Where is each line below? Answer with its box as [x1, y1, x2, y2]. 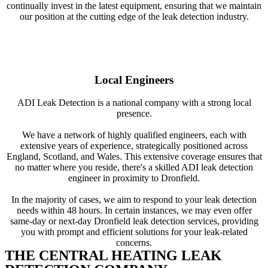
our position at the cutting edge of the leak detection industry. [19, 11, 249, 22]
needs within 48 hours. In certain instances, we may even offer [16, 205, 252, 216]
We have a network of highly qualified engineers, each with [22, 130, 246, 141]
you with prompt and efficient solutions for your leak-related [20, 227, 248, 237]
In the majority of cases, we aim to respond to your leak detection [11, 194, 257, 205]
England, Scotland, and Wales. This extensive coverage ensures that [6, 151, 262, 162]
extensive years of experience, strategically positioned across [20, 141, 248, 151]
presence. [116, 108, 152, 119]
